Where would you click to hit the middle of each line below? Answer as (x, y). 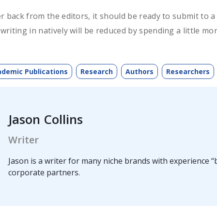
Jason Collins (46, 119)
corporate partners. (44, 172)
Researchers (188, 71)
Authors (139, 71)
